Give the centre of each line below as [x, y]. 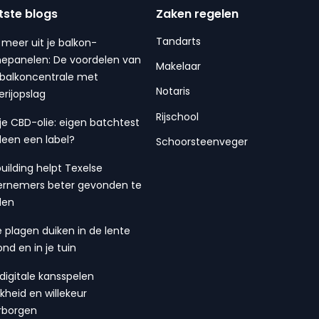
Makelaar [179, 66]
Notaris [173, 91]
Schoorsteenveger [202, 142]
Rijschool [178, 116]
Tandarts [179, 41]
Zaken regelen [198, 14]
